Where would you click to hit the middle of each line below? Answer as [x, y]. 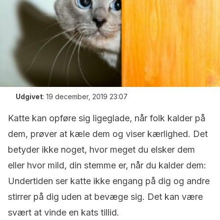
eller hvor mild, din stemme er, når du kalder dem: [107, 165]
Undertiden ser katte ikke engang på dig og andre [109, 181]
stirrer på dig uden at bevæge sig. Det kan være [105, 197]
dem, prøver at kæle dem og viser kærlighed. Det [108, 134]
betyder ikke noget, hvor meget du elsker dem [101, 150]
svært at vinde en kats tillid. [64, 212]
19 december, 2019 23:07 [87, 96]
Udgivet [29, 96]
